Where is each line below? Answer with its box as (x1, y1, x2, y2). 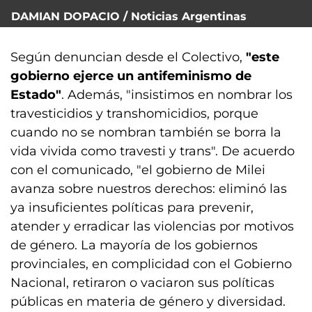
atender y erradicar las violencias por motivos (10, 219, 294, 234)
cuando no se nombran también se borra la (10, 125, 281, 140)
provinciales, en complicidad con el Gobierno (10, 256, 292, 272)
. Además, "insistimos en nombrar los (61, 87, 292, 102)
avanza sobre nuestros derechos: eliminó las (10, 181, 287, 196)
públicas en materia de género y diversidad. (10, 294, 286, 309)
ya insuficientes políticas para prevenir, (10, 200, 253, 215)
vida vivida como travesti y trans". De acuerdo (10, 143, 295, 159)
